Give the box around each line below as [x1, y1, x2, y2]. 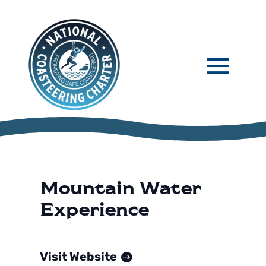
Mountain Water [40, 176, 202, 198]
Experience [40, 198, 150, 219]
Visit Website [40, 249, 118, 264]
